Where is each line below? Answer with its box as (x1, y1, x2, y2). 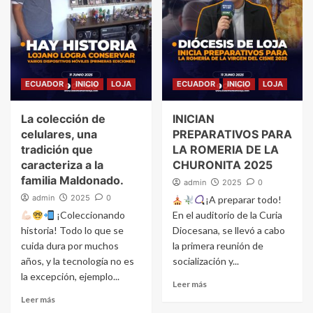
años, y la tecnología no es (21, 255, 134, 268)
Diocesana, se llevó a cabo (172, 224, 285, 237)
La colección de (21, 112, 105, 126)
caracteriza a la (21, 158, 103, 173)
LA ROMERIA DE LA (172, 143, 279, 157)
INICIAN (172, 112, 214, 126)
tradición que (21, 143, 93, 157)
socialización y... (172, 255, 239, 268)
